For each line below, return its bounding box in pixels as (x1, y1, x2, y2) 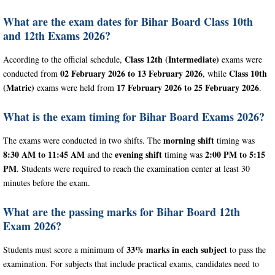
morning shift (163, 133, 214, 147)
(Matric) (3, 80, 34, 94)
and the (85, 148, 115, 160)
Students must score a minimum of (3, 243, 126, 255)
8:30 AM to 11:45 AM (3, 147, 85, 161)
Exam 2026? (3, 217, 61, 234)
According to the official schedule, (3, 53, 125, 65)
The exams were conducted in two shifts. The (3, 134, 163, 146)
